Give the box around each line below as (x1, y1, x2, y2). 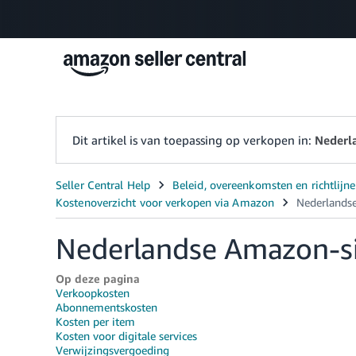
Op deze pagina (56, 272, 140, 285)
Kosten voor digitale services (56, 329, 197, 342)
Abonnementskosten (56, 300, 157, 314)
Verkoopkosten (56, 286, 130, 300)
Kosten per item (56, 315, 135, 328)
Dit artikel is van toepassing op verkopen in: (72, 133, 315, 147)
